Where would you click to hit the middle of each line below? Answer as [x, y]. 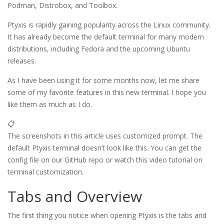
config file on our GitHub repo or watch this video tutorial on [105, 160]
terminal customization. [45, 172]
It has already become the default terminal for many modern [106, 37]
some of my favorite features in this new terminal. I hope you [107, 92]
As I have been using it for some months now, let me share [103, 80]
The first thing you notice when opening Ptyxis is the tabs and [107, 215]
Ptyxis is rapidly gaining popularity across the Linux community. [109, 25]
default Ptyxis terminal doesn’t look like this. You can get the [104, 148]
